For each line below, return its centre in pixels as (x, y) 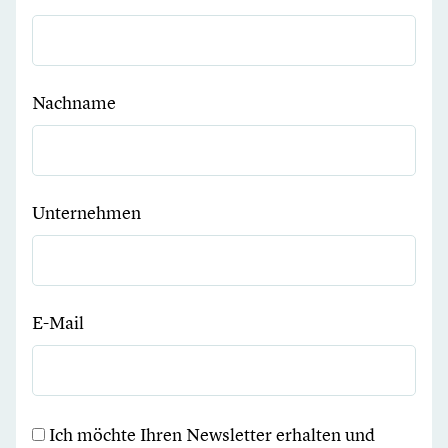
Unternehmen (86, 212)
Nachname (74, 102)
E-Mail (58, 322)
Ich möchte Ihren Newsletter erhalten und (212, 434)
